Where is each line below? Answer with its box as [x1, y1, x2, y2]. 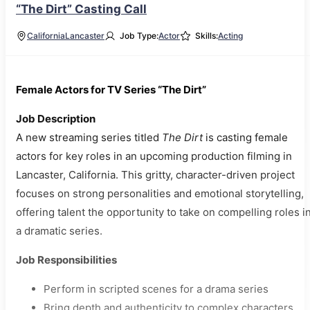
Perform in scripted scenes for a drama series [44, 282, 268, 295]
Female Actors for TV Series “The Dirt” [16, 83, 206, 96]
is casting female [203, 131, 288, 144]
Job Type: [120, 30, 158, 41]
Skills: [195, 30, 218, 41]
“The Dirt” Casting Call [16, 2, 147, 16]
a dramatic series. [16, 224, 102, 237]
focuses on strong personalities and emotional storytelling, [16, 187, 304, 200]
